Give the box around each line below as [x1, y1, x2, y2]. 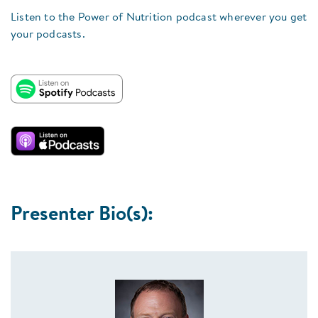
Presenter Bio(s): [11, 205, 153, 226]
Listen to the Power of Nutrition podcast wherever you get [11, 12, 307, 24]
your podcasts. [11, 29, 85, 41]
